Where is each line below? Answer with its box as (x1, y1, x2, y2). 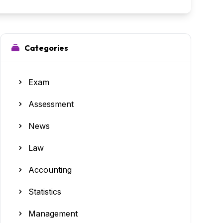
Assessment (28, 99, 74, 109)
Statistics (28, 186, 61, 197)
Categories (24, 42, 68, 53)
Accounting (28, 164, 72, 175)
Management (28, 208, 78, 219)
